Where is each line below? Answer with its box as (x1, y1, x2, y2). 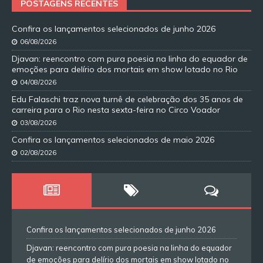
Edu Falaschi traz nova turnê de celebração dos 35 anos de (12, 94, 243, 105)
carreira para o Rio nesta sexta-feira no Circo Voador (12, 104, 220, 116)
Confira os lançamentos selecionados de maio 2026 (12, 134, 214, 146)
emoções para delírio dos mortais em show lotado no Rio (12, 64, 238, 75)
